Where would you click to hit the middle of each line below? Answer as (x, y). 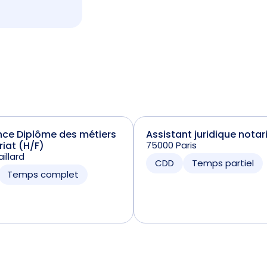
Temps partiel (223, 163)
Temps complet (43, 174)
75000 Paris (171, 145)
